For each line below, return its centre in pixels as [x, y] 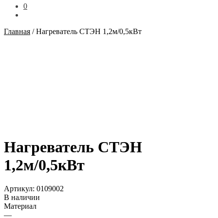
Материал [20, 206]
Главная [17, 32]
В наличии [22, 198]
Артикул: [20, 189]
